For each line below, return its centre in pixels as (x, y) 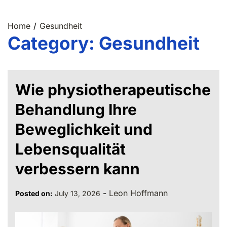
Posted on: (34, 193)
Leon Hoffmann (138, 193)
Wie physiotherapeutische (113, 89)
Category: (53, 43)
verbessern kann (78, 168)
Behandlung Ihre (76, 109)
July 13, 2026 (78, 193)
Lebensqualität (70, 149)
